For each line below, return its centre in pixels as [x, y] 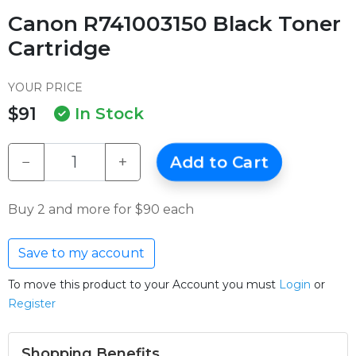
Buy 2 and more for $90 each [101, 209]
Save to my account [81, 253]
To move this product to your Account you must [143, 284]
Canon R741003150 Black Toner [174, 23]
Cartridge [59, 48]
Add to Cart [219, 162]
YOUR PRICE [45, 87]
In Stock [107, 114]
